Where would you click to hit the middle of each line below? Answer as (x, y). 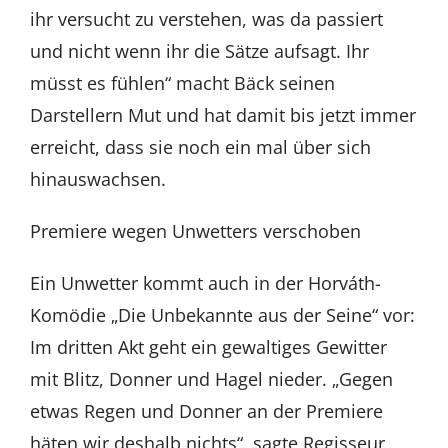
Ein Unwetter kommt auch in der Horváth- (205, 282)
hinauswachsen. (97, 178)
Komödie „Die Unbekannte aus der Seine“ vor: (222, 314)
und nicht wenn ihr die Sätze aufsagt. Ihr (199, 50)
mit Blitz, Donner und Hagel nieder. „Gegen (211, 378)
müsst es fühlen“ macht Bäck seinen (182, 82)
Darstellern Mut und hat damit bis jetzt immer (222, 114)
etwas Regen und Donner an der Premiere (206, 410)
